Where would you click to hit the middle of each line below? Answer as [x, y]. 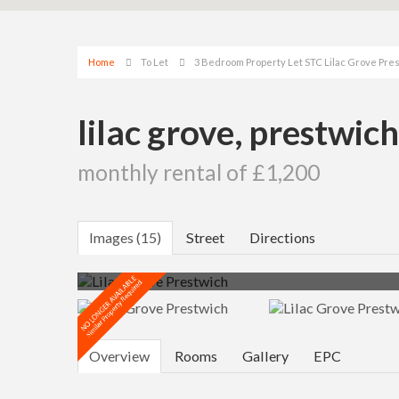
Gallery [265, 356]
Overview [119, 356]
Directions [282, 237]
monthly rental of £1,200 [199, 172]
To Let [155, 62]
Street [205, 237]
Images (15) [125, 237]
